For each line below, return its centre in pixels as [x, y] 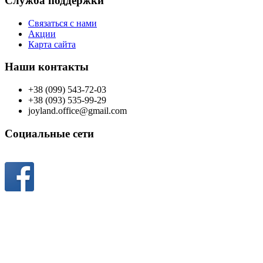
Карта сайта [52, 44]
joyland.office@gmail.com [77, 111]
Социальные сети [49, 133]
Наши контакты [47, 67]
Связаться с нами [63, 23]
